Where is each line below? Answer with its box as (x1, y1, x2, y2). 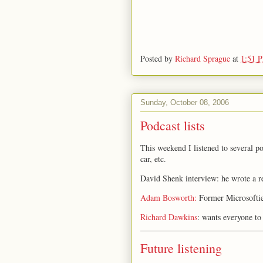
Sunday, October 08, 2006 (140, 97, 229, 107)
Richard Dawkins (140, 211, 197, 222)
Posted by (140, 52, 175, 64)
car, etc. (140, 153, 166, 164)
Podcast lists (140, 117, 205, 134)
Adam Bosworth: (140, 192, 197, 203)
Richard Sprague (175, 52, 230, 64)
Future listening (140, 240, 222, 257)
